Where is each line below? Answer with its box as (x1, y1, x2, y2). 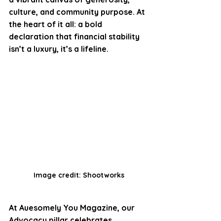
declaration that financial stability (9, 32, 142, 42)
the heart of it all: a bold (9, 19, 104, 30)
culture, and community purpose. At (9, 7, 147, 17)
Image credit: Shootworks (34, 170, 124, 180)
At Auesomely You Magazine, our (9, 202, 137, 213)
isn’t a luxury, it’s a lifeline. (9, 44, 109, 54)
